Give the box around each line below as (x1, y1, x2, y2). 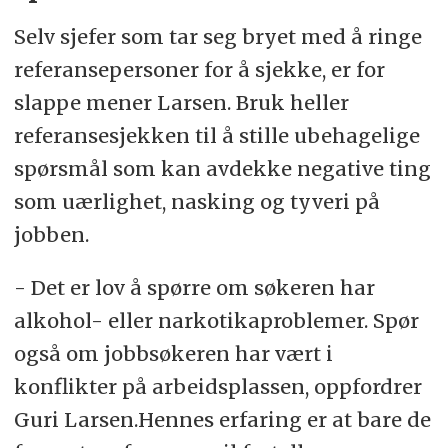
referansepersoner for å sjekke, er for (13, 57, 385, 83)
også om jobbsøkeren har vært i (13, 341, 333, 367)
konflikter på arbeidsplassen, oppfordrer (13, 374, 422, 400)
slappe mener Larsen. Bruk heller (13, 90, 349, 116)
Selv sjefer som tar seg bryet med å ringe (13, 24, 422, 50)
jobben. (13, 222, 89, 248)
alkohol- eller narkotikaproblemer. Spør (13, 308, 419, 334)
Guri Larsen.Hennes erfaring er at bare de (13, 407, 431, 433)
